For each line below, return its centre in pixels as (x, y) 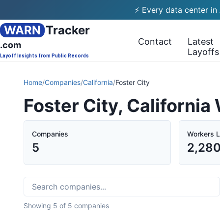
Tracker (68, 30)
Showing (38, 206)
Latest (201, 41)
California (98, 82)
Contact (155, 41)
